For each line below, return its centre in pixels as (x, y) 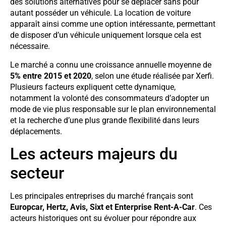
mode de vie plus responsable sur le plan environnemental (113, 109)
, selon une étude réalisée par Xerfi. (153, 76)
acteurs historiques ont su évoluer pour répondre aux (103, 218)
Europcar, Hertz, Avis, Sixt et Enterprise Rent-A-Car (102, 207)
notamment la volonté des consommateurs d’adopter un (110, 98)
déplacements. (36, 131)
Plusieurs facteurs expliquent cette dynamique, (93, 87)
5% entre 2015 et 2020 (51, 76)
